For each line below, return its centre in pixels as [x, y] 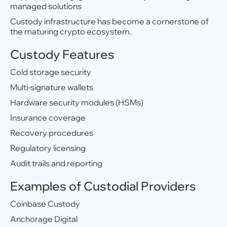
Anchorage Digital [44, 219]
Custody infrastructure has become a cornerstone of [109, 21]
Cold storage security [51, 72]
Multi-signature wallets [52, 87]
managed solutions [46, 6]
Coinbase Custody [45, 204]
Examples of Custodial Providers [103, 186]
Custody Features [62, 54]
